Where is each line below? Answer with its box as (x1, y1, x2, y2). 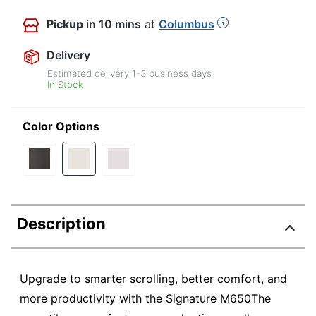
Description (17, 214, 106, 233)
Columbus (159, 17, 214, 32)
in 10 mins (86, 17, 141, 32)
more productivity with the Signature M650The (20, 291, 271, 306)
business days (146, 68, 212, 80)
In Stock (47, 79, 84, 91)
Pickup (47, 17, 83, 32)
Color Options (23, 119, 99, 134)
